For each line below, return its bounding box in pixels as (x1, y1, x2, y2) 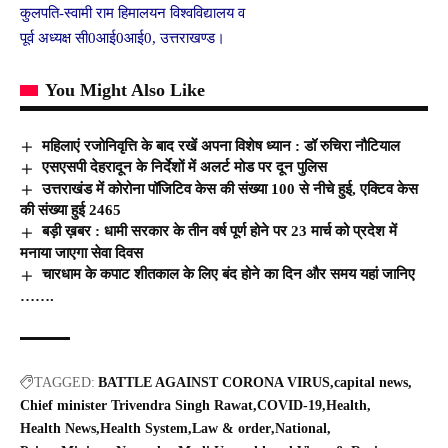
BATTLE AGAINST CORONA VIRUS (98, 374, 330, 390)
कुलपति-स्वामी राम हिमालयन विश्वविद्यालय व (20, 4, 245, 21)
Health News (20, 420, 96, 436)
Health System (100, 420, 188, 436)
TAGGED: (34, 374, 95, 390)
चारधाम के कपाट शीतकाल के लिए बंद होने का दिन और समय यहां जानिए (42, 266, 416, 283)
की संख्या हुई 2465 (20, 202, 121, 219)
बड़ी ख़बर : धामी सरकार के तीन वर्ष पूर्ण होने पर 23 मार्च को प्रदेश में (42, 223, 398, 240)
